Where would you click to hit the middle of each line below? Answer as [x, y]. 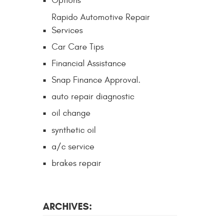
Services [67, 30]
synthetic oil [74, 130]
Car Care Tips [78, 47]
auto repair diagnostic [93, 97]
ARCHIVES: [67, 206]
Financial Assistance [89, 63]
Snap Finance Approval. [96, 80]
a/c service [73, 146]
